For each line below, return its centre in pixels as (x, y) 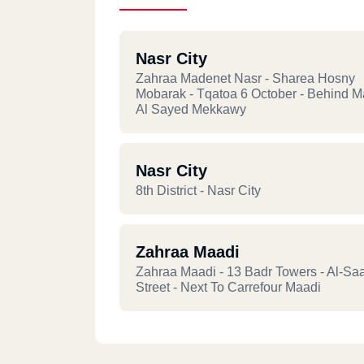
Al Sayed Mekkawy (191, 109)
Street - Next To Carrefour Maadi (228, 287)
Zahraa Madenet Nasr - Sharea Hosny (245, 78)
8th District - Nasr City (198, 191)
